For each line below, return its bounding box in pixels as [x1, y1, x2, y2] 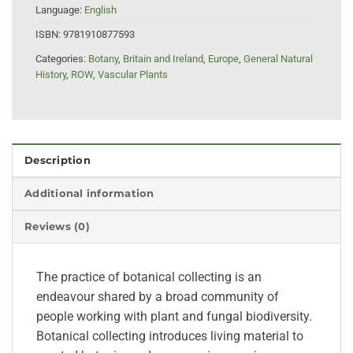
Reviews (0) [24, 221, 90, 233]
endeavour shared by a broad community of [36, 289, 279, 305]
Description [24, 154, 91, 167]
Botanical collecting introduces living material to [36, 329, 303, 344]
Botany [88, 52, 118, 65]
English [84, 3, 117, 16]
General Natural [243, 52, 313, 65]
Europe [208, 52, 239, 65]
